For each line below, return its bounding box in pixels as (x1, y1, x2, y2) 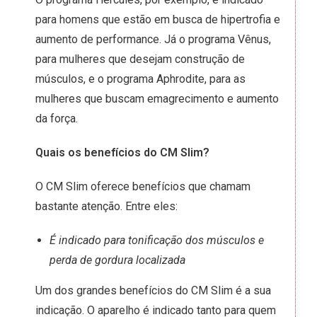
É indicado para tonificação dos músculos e (50, 234, 264, 247)
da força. (35, 112, 81, 125)
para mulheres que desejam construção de (35, 52, 245, 66)
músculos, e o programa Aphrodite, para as (35, 72, 246, 86)
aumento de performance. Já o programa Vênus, (35, 33, 271, 46)
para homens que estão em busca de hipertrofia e (35, 13, 280, 26)
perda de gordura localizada (50, 253, 185, 267)
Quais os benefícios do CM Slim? (35, 146, 209, 159)
